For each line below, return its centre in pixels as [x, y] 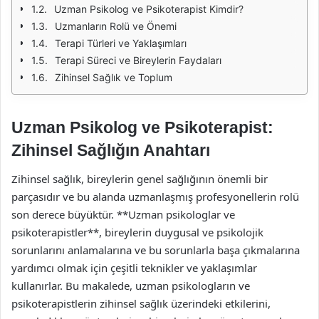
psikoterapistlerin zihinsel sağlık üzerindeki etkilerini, [141, 303]
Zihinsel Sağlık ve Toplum [114, 77]
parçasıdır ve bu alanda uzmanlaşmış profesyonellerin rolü [155, 196]
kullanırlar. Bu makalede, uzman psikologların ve [131, 285]
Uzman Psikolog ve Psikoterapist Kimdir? [149, 9]
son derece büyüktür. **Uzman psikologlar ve [123, 214]
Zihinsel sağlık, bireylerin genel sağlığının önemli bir [140, 178]
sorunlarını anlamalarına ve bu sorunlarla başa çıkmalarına [156, 250]
